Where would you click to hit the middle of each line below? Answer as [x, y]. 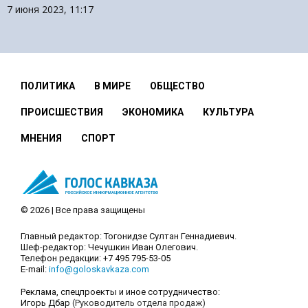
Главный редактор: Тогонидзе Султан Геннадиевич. [129, 236]
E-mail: [35, 269]
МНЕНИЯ [41, 138]
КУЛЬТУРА [228, 112]
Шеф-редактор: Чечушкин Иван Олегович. [109, 247]
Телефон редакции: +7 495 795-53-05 [96, 258]
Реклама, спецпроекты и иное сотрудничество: [120, 292]
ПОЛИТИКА [48, 86]
